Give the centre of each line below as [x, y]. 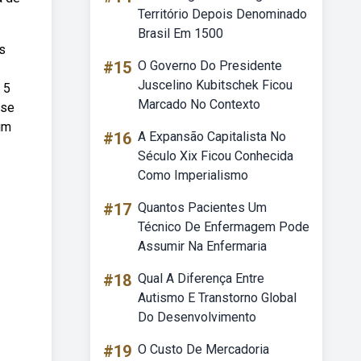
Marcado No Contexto [199, 104]
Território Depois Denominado [222, 14]
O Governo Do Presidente [210, 66]
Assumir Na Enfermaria [202, 246]
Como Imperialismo [193, 175]
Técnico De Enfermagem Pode [224, 227]
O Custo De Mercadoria [203, 349]
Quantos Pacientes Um [202, 207]
